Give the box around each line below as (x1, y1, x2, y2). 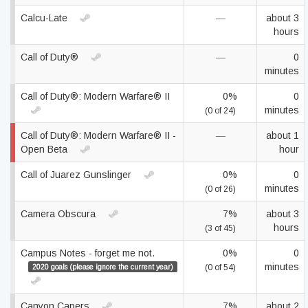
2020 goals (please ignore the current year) (32, 263, 173, 271)
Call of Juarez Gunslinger (21, 169, 134, 180)
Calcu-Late (21, 12, 70, 23)
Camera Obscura (21, 208, 98, 219)
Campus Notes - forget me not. (21, 247, 155, 258)
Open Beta (21, 144, 70, 155)
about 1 (266, 130, 299, 141)
